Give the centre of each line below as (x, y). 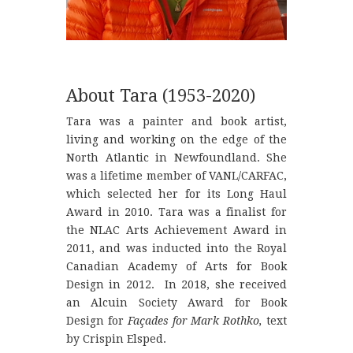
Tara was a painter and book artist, (176, 121)
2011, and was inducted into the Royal (176, 248)
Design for (97, 320)
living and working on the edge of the (176, 139)
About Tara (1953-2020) (161, 95)
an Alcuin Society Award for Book (176, 302)
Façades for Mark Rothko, (195, 320)
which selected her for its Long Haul (176, 193)
